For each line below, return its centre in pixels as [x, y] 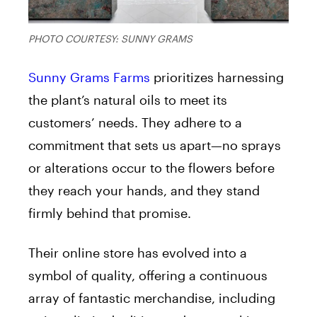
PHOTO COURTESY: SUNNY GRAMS [110, 38]
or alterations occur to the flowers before [151, 167]
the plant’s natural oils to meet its [128, 99]
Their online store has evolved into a [138, 252]
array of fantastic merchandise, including [152, 298]
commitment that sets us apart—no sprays [155, 145]
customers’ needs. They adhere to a [135, 122]
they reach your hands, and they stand [144, 190]
